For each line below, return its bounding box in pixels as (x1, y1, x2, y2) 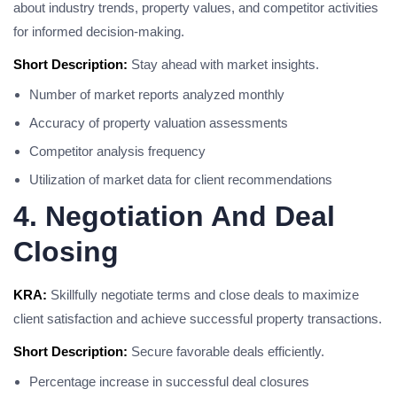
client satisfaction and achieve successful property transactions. (13, 311, 382, 326)
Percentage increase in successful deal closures (29, 374, 309, 389)
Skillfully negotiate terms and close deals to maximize (47, 287, 359, 302)
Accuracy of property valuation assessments (29, 115, 288, 130)
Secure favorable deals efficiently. (128, 344, 324, 359)
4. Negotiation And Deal (13, 200, 335, 232)
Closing (13, 236, 119, 268)
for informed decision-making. (13, 24, 184, 39)
